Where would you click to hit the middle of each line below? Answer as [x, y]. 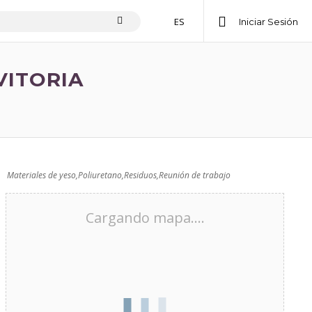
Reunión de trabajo [195, 175]
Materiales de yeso [41, 175]
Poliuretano [100, 175]
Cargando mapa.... [145, 218]
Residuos [140, 175]
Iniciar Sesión [268, 22]
